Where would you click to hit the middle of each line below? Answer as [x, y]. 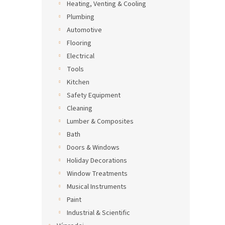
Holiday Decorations [97, 161]
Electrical [81, 56]
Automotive [84, 30]
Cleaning [80, 108]
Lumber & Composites [100, 122]
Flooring [79, 43]
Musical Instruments [97, 187]
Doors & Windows [93, 148]
